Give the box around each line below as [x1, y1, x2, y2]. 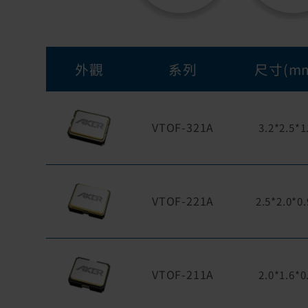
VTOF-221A [152, 192, 214, 209]
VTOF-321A [152, 118, 214, 135]
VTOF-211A [152, 265, 214, 283]
